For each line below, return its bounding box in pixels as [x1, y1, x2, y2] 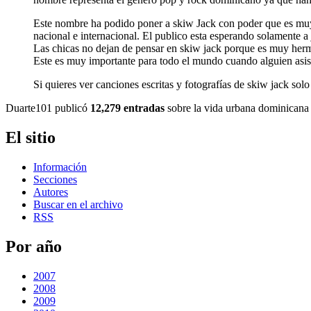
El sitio [6, 128, 56, 147]
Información [33, 161, 87, 174]
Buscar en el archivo [33, 199, 123, 211]
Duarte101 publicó [6, 102, 90, 115]
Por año [6, 237, 62, 255]
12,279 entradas [90, 102, 165, 115]
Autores [33, 186, 68, 199]
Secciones [33, 174, 77, 186]
